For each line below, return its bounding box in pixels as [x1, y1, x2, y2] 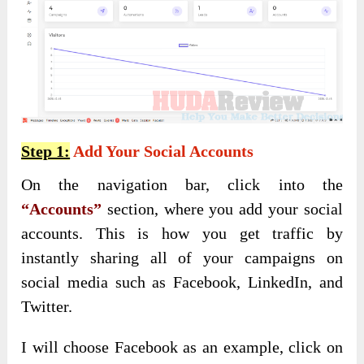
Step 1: [21, 142, 71, 161]
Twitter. [21, 297, 73, 316]
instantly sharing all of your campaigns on [21, 249, 343, 267]
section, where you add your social [102, 200, 343, 219]
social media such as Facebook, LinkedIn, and [21, 273, 343, 292]
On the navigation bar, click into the [21, 175, 343, 194]
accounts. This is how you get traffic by [21, 224, 343, 243]
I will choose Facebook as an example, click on [21, 338, 343, 357]
